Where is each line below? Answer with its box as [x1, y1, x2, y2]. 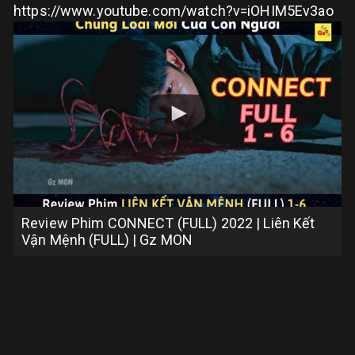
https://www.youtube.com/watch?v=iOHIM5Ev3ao [13, 2, 334, 19]
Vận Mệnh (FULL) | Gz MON [21, 231, 193, 248]
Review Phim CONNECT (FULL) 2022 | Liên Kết [21, 215, 315, 231]
